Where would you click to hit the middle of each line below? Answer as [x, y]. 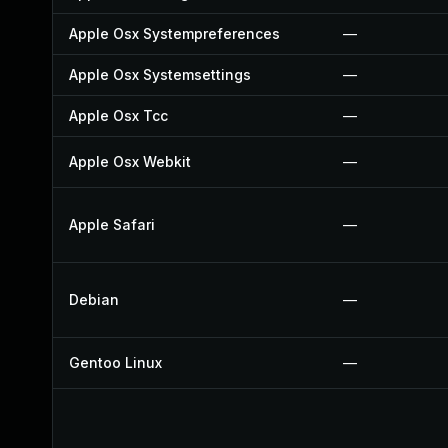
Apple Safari [112, 224]
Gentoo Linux [115, 362]
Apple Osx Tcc [118, 115]
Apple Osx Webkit [130, 161]
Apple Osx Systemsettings [160, 74]
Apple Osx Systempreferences [174, 33]
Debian [94, 299]
